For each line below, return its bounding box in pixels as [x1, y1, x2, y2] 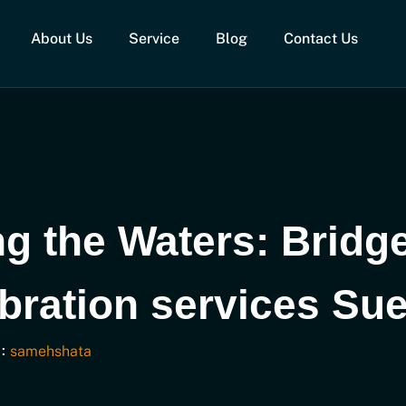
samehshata [9, 343, 92, 361]
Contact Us [283, 30, 358, 47]
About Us [30, 30, 92, 47]
